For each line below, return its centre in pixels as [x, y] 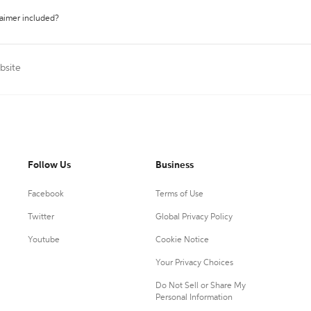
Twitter [41, 217]
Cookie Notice [182, 240]
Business [174, 165]
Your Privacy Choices [194, 263]
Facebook [46, 194]
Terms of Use [179, 194]
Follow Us [49, 165]
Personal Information [194, 298]
